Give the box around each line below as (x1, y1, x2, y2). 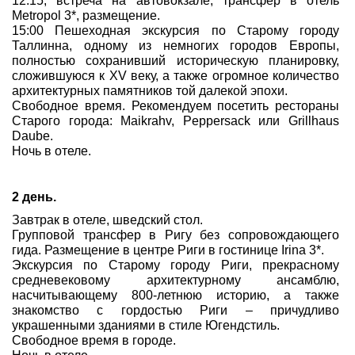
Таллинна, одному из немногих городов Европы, (12, 39, 339, 52)
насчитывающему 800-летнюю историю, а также (12, 288, 339, 302)
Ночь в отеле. (12, 144, 91, 158)
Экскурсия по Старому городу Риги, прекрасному (12, 258, 339, 272)
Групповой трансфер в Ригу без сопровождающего (12, 228, 339, 242)
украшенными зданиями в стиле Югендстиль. (12, 319, 280, 332)
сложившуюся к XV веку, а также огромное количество (12, 69, 339, 82)
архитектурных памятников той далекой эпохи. (12, 84, 288, 97)
